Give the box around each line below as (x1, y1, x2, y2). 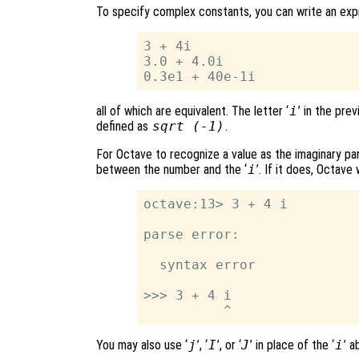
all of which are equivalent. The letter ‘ (96, 103, 288, 119)
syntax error (143, 256, 256, 272)
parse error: (143, 226, 240, 242)
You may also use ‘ (96, 337, 188, 353)
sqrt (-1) (151, 118, 224, 134)
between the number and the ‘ (96, 161, 247, 177)
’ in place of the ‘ (250, 337, 335, 353)
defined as (96, 118, 151, 134)
